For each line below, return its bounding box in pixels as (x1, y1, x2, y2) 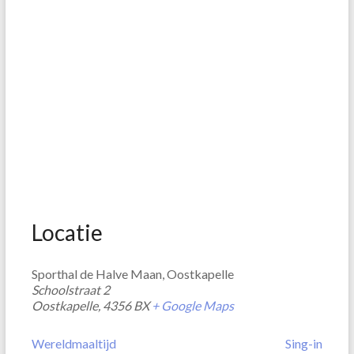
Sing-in (285, 336, 323, 351)
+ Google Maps (151, 298, 234, 313)
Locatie (31, 219, 103, 246)
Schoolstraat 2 (31, 282, 110, 297)
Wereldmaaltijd (31, 336, 116, 351)
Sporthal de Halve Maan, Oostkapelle (31, 266, 234, 281)
